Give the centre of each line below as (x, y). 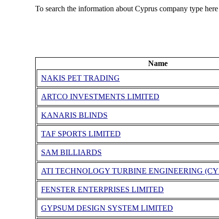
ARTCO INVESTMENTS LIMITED (100, 97)
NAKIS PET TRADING (80, 78)
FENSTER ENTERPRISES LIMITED (102, 190)
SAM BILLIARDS (71, 153)
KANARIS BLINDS (74, 115)
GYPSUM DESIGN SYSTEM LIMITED (107, 208)
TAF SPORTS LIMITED (81, 134)
